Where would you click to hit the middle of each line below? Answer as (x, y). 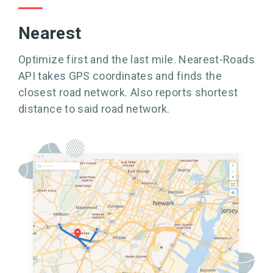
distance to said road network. (94, 108)
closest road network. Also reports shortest (128, 92)
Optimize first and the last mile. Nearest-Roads (136, 59)
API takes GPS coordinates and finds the (120, 76)
